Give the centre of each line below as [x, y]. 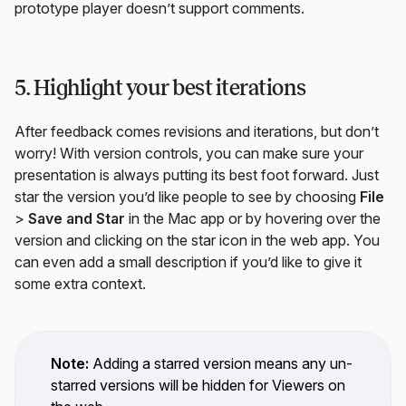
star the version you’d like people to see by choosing [187, 196]
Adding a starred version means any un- [221, 363]
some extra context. [80, 283]
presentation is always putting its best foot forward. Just [197, 174]
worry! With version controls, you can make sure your [189, 153]
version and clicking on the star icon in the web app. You [197, 240]
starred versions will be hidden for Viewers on [198, 385]
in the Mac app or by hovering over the [253, 218]
